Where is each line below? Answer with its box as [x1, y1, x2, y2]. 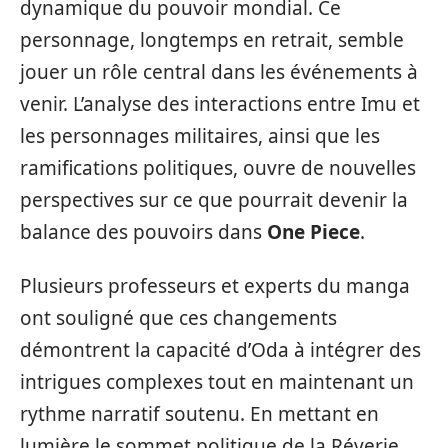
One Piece [267, 218, 360, 245]
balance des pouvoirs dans [20, 218, 267, 245]
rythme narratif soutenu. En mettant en [20, 401, 379, 427]
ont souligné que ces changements [20, 305, 337, 331]
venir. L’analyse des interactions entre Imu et [20, 90, 420, 117]
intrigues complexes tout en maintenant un [20, 369, 414, 395]
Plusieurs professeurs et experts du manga [20, 273, 410, 299]
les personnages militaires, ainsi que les [20, 122, 380, 149]
